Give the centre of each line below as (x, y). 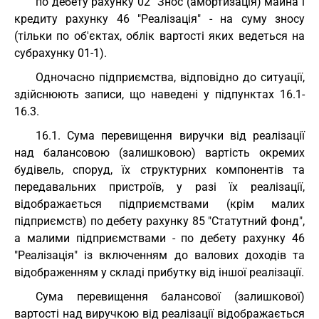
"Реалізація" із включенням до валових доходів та (159, 255)
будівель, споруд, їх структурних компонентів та (159, 170)
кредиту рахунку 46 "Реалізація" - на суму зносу (159, 19)
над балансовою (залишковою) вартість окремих (159, 153)
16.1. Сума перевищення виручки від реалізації (170, 136)
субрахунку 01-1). (61, 53)
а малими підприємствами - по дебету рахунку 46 (159, 238)
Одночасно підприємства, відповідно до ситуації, (170, 77)
